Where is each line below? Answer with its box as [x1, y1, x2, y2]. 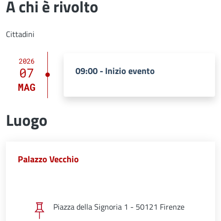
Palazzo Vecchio [18, 152, 79, 166]
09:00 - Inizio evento [75, 64, 155, 77]
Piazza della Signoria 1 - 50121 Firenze [53, 200, 184, 213]
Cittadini [6, 28, 35, 40]
